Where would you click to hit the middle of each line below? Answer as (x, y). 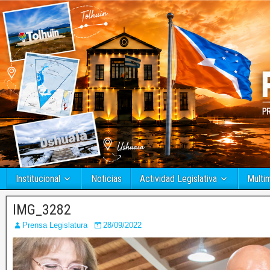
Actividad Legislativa (178, 179)
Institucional (38, 179)
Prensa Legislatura (55, 225)
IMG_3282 (42, 210)
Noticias (106, 179)
